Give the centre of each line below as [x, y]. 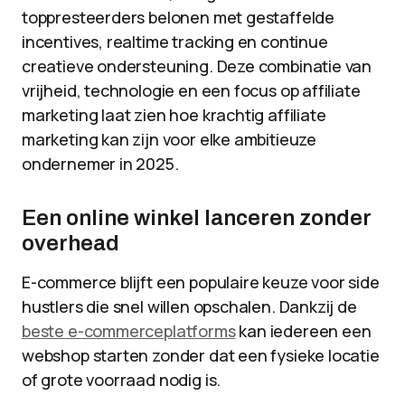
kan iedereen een [303, 331]
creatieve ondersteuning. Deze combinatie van [197, 66]
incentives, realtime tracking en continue [175, 42]
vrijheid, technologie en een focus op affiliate [191, 90]
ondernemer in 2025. [100, 164]
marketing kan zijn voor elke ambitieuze [169, 139]
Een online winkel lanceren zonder [197, 218]
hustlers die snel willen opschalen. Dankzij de [189, 306]
